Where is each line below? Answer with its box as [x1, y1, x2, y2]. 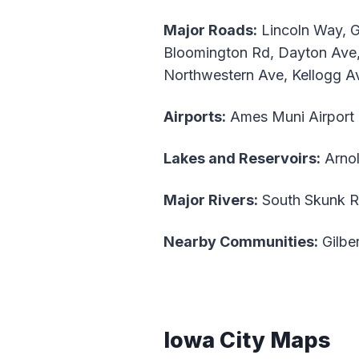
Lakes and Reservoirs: [163, 150, 321, 167]
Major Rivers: [163, 192, 258, 209]
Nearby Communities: [163, 233, 318, 251]
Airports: [163, 108, 226, 126]
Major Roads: [163, 22, 257, 39]
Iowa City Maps [163, 326, 331, 353]
